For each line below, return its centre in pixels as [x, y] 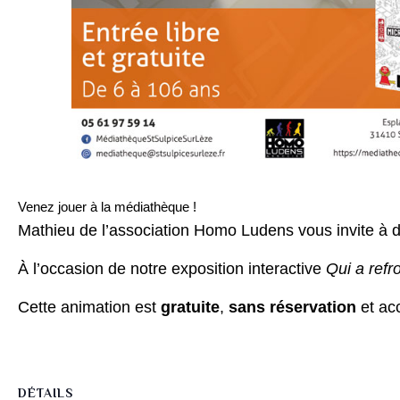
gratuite [190, 307]
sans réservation [292, 307]
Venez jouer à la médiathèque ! [107, 206]
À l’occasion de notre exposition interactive [172, 268]
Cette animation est [89, 307]
